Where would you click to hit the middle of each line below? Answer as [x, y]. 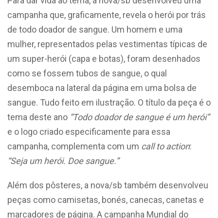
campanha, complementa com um [74, 146]
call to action [165, 146]
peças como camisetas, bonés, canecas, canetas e [106, 200]
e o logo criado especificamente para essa [89, 132]
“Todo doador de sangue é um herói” [139, 117]
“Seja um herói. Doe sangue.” [63, 161]
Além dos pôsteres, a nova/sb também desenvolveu [108, 185]
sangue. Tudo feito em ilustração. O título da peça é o [109, 102]
